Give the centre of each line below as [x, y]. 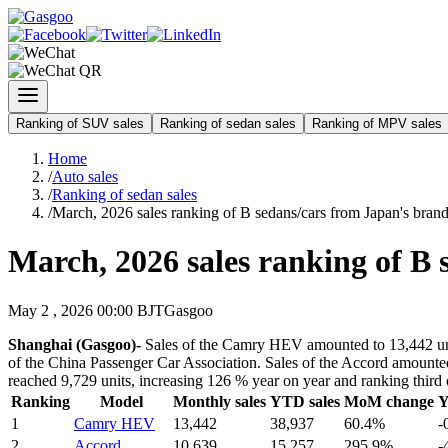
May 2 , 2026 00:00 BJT [86, 310]
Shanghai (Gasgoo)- [74, 344]
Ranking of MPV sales [377, 123]
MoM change [389, 401]
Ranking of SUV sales [80, 123]
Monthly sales [219, 401]
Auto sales [85, 176]
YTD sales [305, 401]
